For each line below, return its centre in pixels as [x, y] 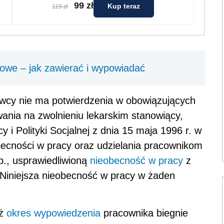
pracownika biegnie [144, 213]
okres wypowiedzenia [53, 213]
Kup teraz [124, 6]
